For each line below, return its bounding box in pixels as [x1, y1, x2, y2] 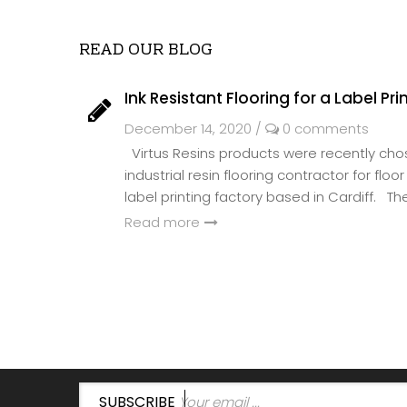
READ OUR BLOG [79, 36, 213, 64]
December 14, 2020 [124, 118, 252, 138]
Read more [124, 212, 200, 232]
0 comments [279, 118, 369, 138]
